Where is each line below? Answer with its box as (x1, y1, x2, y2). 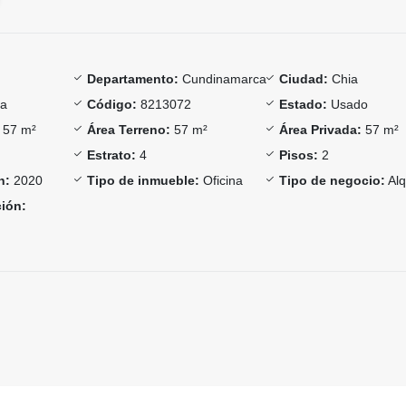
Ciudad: (279, 71, 329, 86)
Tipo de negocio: (279, 172, 386, 188)
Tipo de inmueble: (86, 172, 199, 188)
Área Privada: (279, 121, 362, 137)
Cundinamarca (178, 71, 266, 86)
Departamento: (86, 71, 179, 86)
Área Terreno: (86, 121, 170, 137)
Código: (86, 96, 137, 111)
